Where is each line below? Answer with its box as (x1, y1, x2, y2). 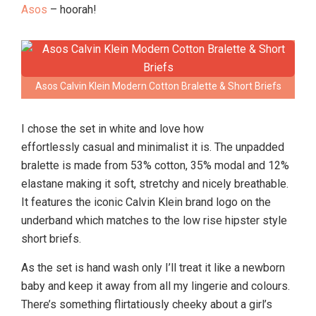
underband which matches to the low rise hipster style (21, 214, 287, 227)
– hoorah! (47, 3, 97, 16)
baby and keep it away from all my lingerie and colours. (21, 279, 290, 293)
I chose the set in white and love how (21, 122, 204, 135)
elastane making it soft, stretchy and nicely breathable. (21, 177, 288, 190)
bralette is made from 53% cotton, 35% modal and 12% (21, 159, 289, 172)
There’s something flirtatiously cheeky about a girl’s (21, 298, 272, 311)
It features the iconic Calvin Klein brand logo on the (21, 195, 271, 209)
